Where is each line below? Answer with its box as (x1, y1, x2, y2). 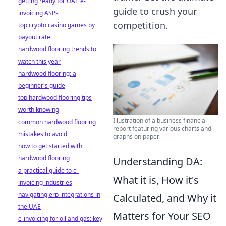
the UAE (18, 202, 41, 211)
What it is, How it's (113, 173, 199, 187)
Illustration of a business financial (113, 116, 207, 125)
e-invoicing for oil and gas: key (18, 214, 102, 223)
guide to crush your (113, 5, 197, 17)
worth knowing (18, 105, 59, 114)
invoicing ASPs (18, 9, 59, 17)
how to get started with (18, 142, 82, 150)
